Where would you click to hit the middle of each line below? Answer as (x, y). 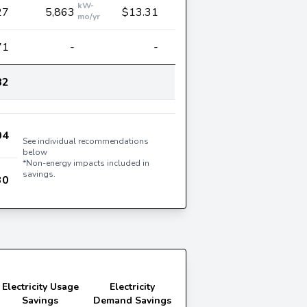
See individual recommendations (86, 141)
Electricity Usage (40, 287)
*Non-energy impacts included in (86, 163)
